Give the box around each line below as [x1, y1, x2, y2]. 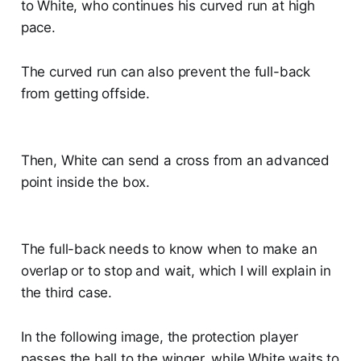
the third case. [20, 284, 113, 301]
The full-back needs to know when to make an [20, 241, 317, 258]
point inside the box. [20, 174, 151, 191]
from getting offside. [20, 85, 151, 102]
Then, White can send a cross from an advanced [20, 152, 330, 169]
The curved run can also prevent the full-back [20, 64, 311, 81]
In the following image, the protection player [20, 329, 299, 346]
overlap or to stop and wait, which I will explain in [20, 263, 331, 280]
